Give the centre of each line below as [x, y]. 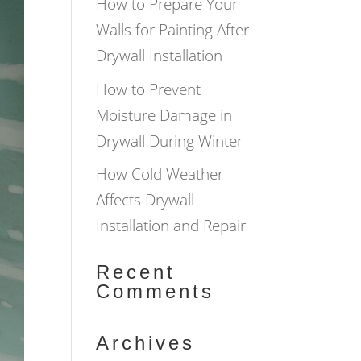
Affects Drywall [145, 200]
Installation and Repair [171, 226]
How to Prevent [149, 89]
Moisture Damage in [164, 115]
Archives [146, 343]
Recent [136, 272]
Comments [156, 291]
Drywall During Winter [170, 141]
